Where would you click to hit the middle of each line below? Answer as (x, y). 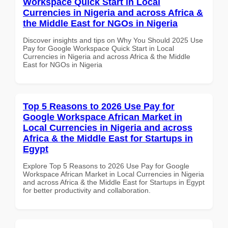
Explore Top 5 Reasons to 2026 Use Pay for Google (106, 166)
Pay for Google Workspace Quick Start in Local (98, 48)
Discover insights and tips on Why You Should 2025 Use (113, 40)
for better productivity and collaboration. (87, 190)
